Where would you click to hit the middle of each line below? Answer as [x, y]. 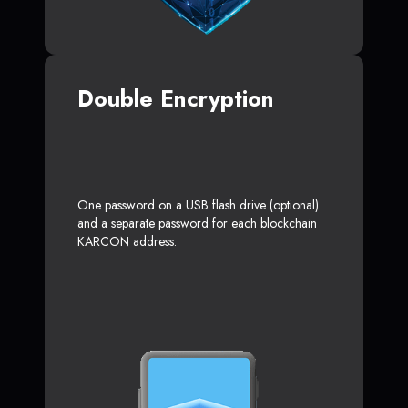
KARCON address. [127, 241]
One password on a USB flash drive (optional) [198, 204]
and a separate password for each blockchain [197, 223]
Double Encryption [176, 98]
